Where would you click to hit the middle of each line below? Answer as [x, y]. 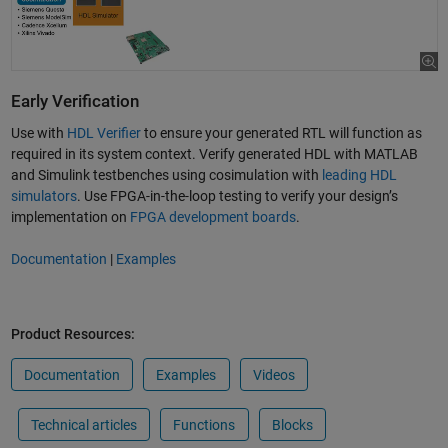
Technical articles [83, 425]
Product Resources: [72, 333]
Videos [273, 375]
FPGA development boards [212, 216]
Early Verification [74, 102]
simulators [43, 195]
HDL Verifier [103, 132]
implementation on [70, 216]
